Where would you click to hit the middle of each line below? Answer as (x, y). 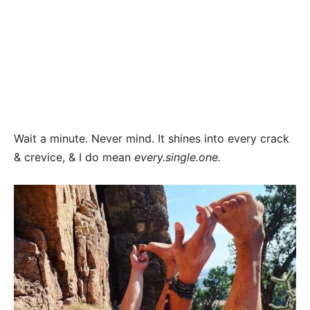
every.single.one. (177, 157)
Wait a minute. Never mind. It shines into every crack (152, 139)
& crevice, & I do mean (74, 157)
